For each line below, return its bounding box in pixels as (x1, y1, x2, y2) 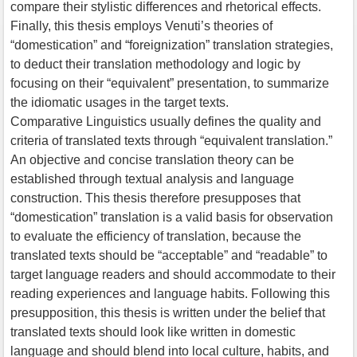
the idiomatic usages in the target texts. (10, 95, 229, 109)
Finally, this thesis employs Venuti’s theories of (10, 18, 273, 33)
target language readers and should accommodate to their (10, 267, 335, 281)
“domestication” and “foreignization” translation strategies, (10, 37, 333, 52)
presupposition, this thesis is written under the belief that (10, 305, 325, 320)
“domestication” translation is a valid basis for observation (10, 210, 333, 224)
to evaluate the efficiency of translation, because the (10, 229, 301, 243)
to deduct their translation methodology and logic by (10, 57, 300, 71)
